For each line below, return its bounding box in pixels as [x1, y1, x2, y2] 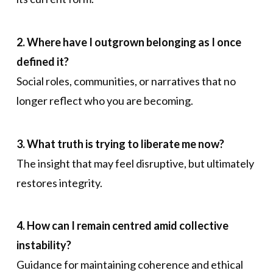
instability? [16, 238, 71, 252]
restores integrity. [16, 175, 102, 190]
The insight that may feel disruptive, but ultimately [16, 156, 254, 170]
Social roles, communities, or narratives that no [16, 74, 236, 88]
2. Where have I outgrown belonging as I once [16, 35, 241, 49]
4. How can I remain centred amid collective [16, 219, 229, 233]
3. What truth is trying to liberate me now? [16, 136, 224, 151]
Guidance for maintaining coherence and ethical [16, 258, 243, 272]
